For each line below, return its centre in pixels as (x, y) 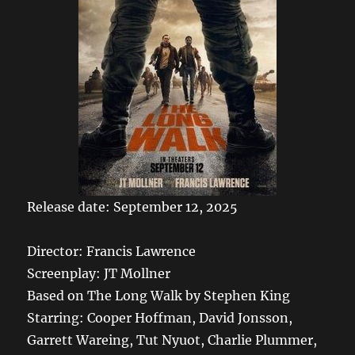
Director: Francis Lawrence (112, 251)
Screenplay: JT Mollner (99, 273)
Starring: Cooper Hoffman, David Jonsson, (160, 317)
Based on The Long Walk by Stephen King (159, 295)
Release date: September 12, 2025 (133, 206)
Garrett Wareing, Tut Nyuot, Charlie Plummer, (172, 340)
